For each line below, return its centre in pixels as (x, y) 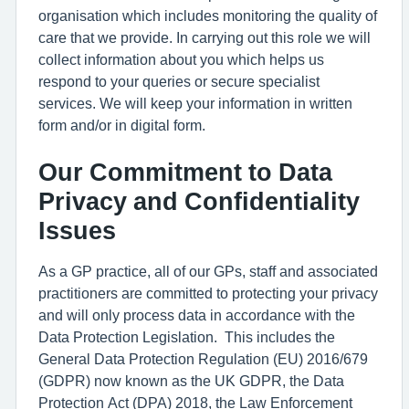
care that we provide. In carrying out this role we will (204, 37)
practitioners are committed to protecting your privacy (208, 293)
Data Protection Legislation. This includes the (187, 337)
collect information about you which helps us (181, 59)
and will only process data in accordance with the (197, 315)
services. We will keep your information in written (195, 103)
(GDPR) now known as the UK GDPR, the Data (191, 381)
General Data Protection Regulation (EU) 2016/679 (203, 359)
